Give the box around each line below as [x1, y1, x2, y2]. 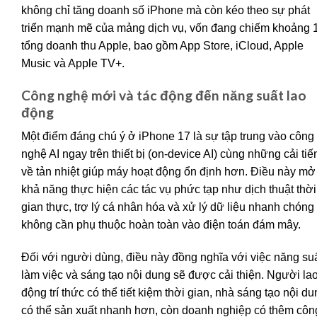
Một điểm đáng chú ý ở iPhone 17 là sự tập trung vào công [21, 130, 314, 143]
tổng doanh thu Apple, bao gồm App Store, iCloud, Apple [21, 39, 304, 52]
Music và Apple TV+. [21, 57, 125, 69]
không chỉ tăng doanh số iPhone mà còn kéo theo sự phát [21, 4, 310, 16]
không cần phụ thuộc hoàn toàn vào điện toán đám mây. [21, 219, 301, 231]
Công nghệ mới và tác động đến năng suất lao [21, 86, 306, 103]
